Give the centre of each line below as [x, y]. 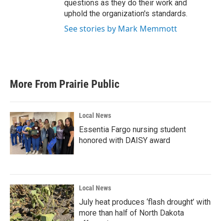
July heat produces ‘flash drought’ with [145, 202]
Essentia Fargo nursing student [132, 129]
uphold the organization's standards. [126, 13]
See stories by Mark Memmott [121, 28]
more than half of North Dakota [131, 213]
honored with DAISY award [125, 140]
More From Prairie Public [65, 84]
